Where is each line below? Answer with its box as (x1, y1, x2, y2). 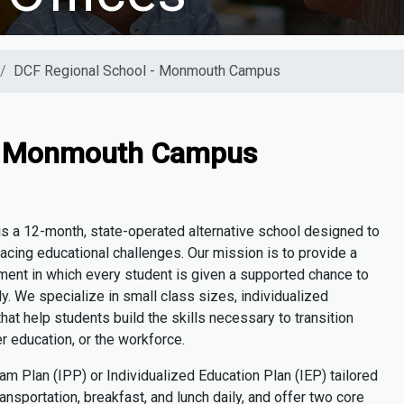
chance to (308, 266, 369, 284)
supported (240, 266, 305, 284)
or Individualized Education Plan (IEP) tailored (87, 367, 378, 385)
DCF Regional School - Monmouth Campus (14, 62, 280, 80)
